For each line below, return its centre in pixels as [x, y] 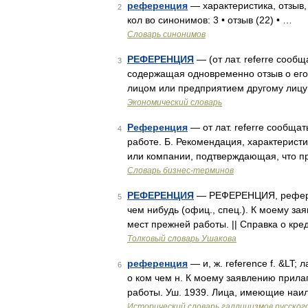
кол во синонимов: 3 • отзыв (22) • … [210, 20]
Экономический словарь [175, 102]
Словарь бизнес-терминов [180, 170]
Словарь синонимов [166, 34]
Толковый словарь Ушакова [182, 239]
